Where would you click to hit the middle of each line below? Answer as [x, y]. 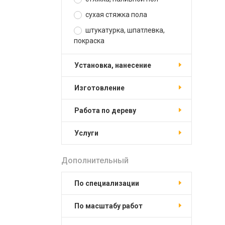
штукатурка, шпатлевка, [124, 30]
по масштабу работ [111, 206]
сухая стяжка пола [116, 15]
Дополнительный [95, 160]
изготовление [102, 88]
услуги [89, 133]
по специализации [109, 183]
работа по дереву [108, 110]
